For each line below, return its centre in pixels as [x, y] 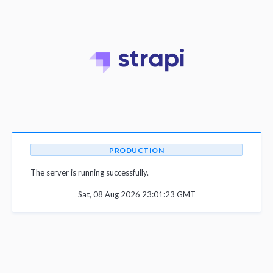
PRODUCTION [136, 150]
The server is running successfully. [90, 172]
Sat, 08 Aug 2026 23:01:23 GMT [136, 194]
